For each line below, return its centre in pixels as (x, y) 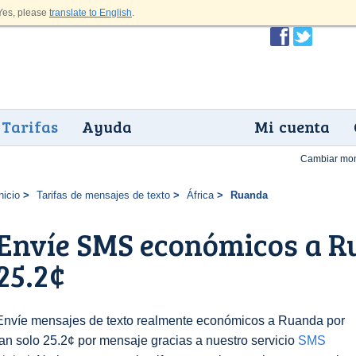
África (200, 195)
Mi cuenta (292, 126)
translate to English (91, 13)
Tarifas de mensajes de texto (103, 195)
